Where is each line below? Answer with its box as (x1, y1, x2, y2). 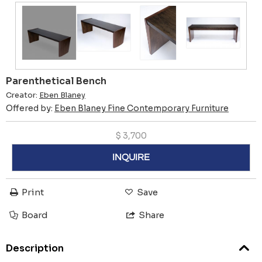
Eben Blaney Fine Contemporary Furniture (54, 102, 229, 113)
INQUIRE (112, 153, 150, 163)
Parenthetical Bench (6, 74, 106, 87)
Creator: (6, 90, 39, 100)
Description (6, 242, 64, 255)
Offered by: (6, 102, 54, 113)
